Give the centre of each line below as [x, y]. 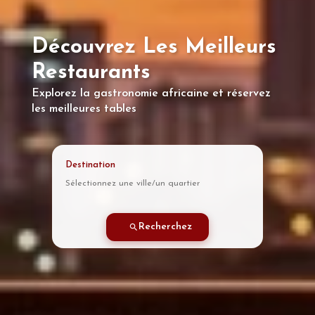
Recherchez [165, 227]
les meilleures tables [84, 109]
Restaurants [91, 72]
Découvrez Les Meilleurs [154, 47]
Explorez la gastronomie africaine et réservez [151, 93]
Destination [90, 165]
